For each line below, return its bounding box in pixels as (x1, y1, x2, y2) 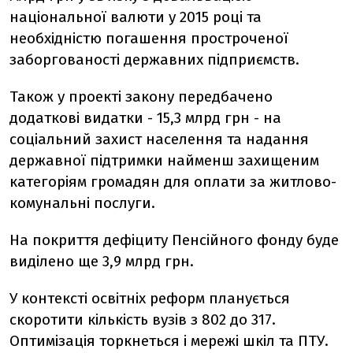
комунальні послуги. (9, 194, 155, 212)
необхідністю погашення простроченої (9, 29, 288, 47)
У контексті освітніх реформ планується (9, 289, 290, 307)
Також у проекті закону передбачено (9, 87, 273, 106)
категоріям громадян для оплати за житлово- (9, 173, 336, 191)
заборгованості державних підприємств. (9, 50, 299, 69)
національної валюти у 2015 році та (9, 8, 262, 26)
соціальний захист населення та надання (9, 130, 309, 148)
